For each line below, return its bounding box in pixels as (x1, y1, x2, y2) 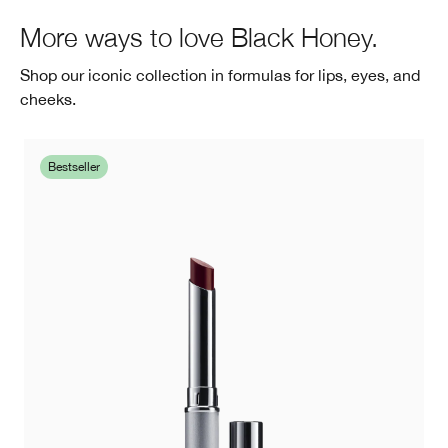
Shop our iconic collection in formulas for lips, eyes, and (20, 65, 420, 84)
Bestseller (48, 159, 100, 174)
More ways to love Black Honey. (20, 21, 378, 53)
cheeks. (20, 89, 76, 108)
